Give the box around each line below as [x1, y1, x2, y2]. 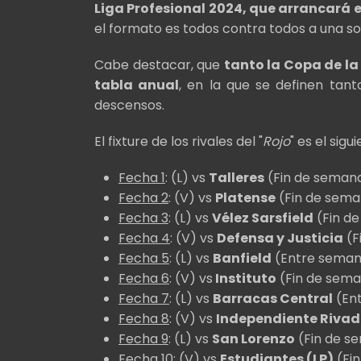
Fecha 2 [118, 188, 168, 207]
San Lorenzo [212, 329, 295, 348]
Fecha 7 [118, 288, 169, 308]
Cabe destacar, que [94, 55, 224, 74]
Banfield [213, 248, 272, 268]
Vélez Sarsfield [212, 208, 313, 227]
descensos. [94, 95, 168, 114]
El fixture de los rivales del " [94, 131, 263, 151]
